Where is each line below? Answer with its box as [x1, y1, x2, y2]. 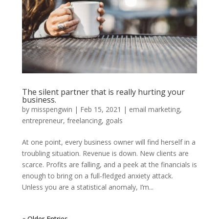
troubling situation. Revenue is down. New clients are [22, 149, 189, 158]
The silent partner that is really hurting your [22, 87, 185, 98]
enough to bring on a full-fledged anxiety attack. [22, 171, 175, 181]
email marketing [129, 105, 180, 114]
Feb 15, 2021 [80, 105, 121, 114]
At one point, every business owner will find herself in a [22, 137, 196, 147]
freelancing [66, 116, 102, 126]
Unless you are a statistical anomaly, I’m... [22, 182, 153, 192]
